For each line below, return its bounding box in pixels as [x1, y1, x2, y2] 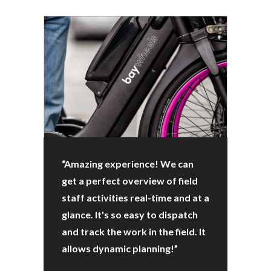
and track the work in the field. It [62, 226, 206, 237]
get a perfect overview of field [62, 175, 198, 186]
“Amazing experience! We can [62, 158, 194, 169]
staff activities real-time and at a [62, 192, 209, 203]
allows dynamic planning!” [62, 243, 178, 254]
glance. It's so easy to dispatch [62, 209, 198, 220]
